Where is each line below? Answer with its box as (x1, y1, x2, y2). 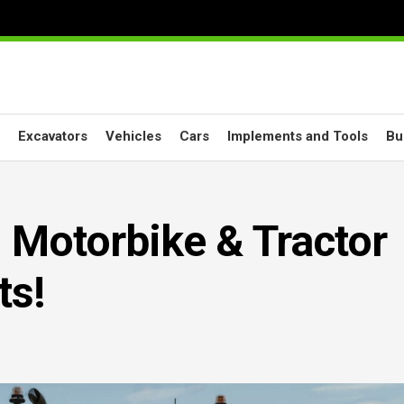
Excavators (18, 128, 87, 144)
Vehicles (106, 128, 161, 144)
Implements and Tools (227, 128, 368, 144)
